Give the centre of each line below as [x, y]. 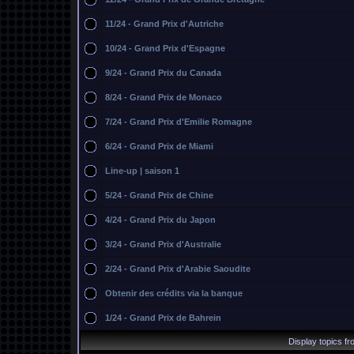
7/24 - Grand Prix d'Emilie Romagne [179, 122]
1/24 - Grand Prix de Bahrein [163, 318]
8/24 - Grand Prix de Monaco [164, 97]
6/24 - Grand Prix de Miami [159, 146]
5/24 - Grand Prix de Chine [159, 195]
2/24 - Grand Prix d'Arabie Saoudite [178, 269]
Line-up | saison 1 [142, 171]
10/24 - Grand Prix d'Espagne [165, 48]
